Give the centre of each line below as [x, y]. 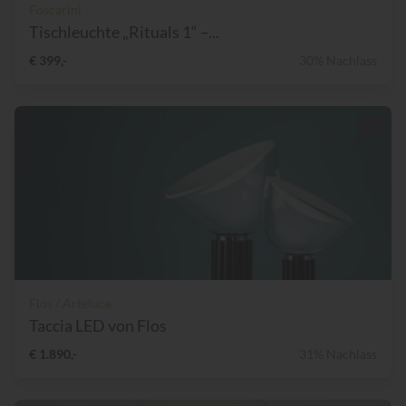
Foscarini [55, 10]
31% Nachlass [338, 354]
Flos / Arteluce [70, 304]
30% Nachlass [338, 61]
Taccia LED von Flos [98, 326]
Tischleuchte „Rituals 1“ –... [124, 32]
